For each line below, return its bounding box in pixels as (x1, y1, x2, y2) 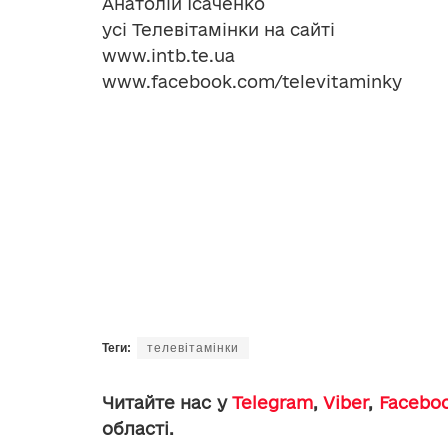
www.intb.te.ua (102, 46, 235, 66)
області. (102, 419, 174, 439)
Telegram (232, 393, 314, 413)
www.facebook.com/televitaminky (102, 72, 402, 92)
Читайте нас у (102, 393, 233, 413)
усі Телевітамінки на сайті (102, 20, 335, 40)
